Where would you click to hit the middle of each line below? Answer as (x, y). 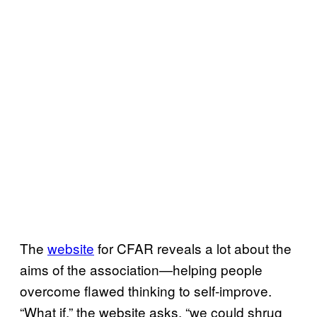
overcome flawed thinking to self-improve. (146, 290)
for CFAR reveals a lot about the (193, 248)
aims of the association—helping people (141, 269)
